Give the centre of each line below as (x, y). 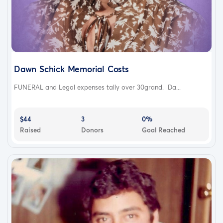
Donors (92, 130)
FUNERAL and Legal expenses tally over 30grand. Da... (97, 87)
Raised (30, 130)
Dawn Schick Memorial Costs (71, 69)
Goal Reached (164, 130)
